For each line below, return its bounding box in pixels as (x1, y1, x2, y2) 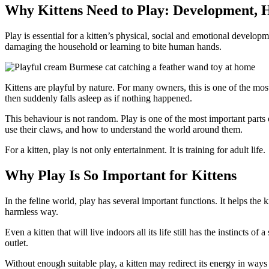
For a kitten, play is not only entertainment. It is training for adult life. (5, 144, 265, 155)
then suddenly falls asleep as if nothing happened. (5, 92, 192, 103)
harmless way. (5, 206, 58, 217)
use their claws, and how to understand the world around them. (5, 124, 243, 134)
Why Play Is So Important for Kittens (5, 167, 237, 183)
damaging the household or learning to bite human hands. (5, 41, 222, 52)
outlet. (5, 237, 28, 248)
